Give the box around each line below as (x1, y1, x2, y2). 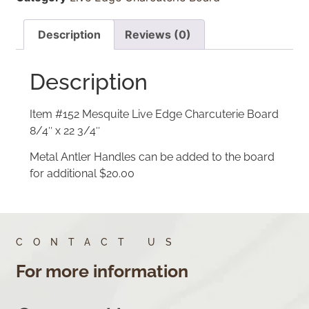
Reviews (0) (125, 28, 191, 42)
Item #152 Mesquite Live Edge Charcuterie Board (30, 107, 279, 121)
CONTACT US (16, 237, 183, 248)
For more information (16, 261, 189, 282)
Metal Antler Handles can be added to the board (30, 150, 275, 164)
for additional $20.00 (30, 167, 135, 181)
